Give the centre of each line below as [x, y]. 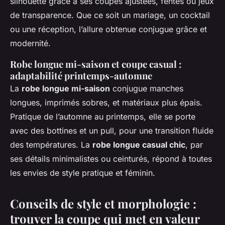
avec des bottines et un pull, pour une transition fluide [112, 130]
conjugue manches [147, 88]
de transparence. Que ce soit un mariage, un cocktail [110, 15]
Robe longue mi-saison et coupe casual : [96, 64]
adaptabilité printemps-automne [81, 75]
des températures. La [51, 144]
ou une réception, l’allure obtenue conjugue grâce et [108, 29]
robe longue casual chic [139, 144]
